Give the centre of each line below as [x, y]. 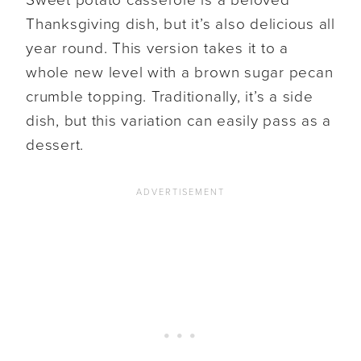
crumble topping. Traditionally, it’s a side [170, 97]
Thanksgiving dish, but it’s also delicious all [180, 25]
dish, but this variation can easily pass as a [179, 121]
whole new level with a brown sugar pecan [180, 73]
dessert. [55, 145]
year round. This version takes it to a [157, 49]
